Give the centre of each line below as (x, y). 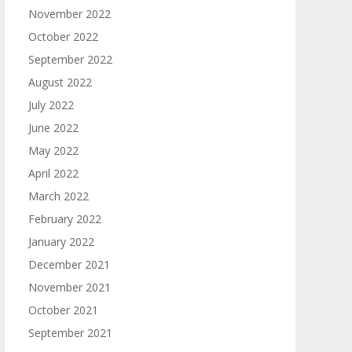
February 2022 (65, 219)
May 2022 (53, 150)
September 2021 (70, 333)
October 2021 (63, 310)
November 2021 (70, 287)
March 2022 (59, 196)
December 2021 (69, 264)
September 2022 (70, 59)
